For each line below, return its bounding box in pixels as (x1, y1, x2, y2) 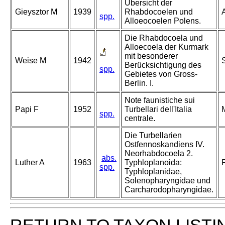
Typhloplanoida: (125, 158, 182, 167)
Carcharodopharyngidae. (125, 185, 213, 194)
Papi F (15, 105, 39, 114)
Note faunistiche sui (125, 96, 195, 105)
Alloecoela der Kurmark (125, 43, 208, 52)
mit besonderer (125, 52, 178, 61)
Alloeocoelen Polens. (125, 17, 201, 26)
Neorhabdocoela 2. (125, 149, 193, 158)
